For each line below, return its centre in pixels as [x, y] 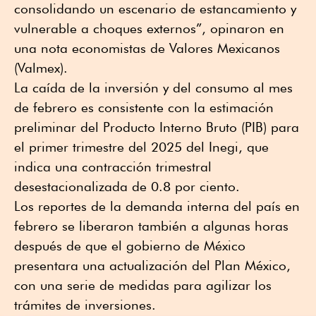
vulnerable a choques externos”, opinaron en [149, 29]
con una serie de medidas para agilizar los [143, 285]
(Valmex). [41, 68]
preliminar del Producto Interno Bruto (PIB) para [157, 127]
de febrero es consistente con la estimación [144, 108]
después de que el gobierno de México [130, 246]
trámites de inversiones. [85, 305]
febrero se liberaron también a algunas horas [151, 226]
